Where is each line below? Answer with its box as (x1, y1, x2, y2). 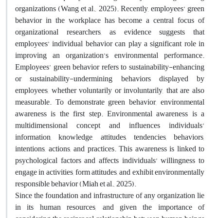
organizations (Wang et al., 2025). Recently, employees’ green (15, 1, 204, 16)
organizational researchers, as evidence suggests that (15, 24, 204, 39)
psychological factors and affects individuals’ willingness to (15, 153, 204, 168)
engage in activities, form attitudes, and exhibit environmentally (15, 164, 204, 180)
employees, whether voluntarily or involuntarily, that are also (15, 83, 204, 98)
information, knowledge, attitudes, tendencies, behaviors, (15, 129, 204, 145)
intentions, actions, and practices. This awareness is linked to (15, 141, 204, 156)
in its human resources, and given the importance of (15, 200, 204, 215)
